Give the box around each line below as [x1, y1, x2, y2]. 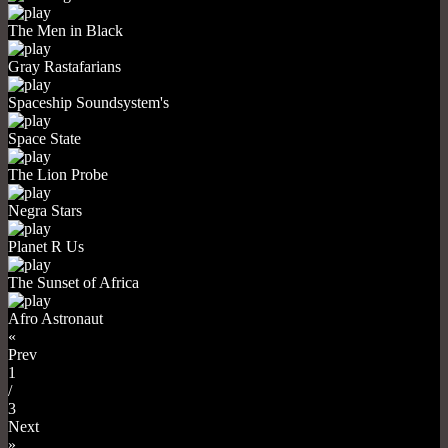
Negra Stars [8, 201, 82, 219]
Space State [8, 129, 81, 147]
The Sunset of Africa [8, 273, 139, 291]
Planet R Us [8, 237, 84, 255]
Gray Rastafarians [8, 57, 121, 75]
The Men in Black [8, 21, 123, 39]
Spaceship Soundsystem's [8, 93, 169, 111]
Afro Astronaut [8, 309, 103, 327]
